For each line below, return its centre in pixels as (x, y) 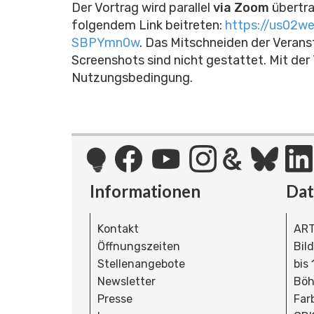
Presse (115, 299)
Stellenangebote (141, 264)
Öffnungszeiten (139, 247)
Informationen (145, 191)
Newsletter (127, 282)
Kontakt (118, 229)
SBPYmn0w (105, 42)
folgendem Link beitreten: (147, 25)
